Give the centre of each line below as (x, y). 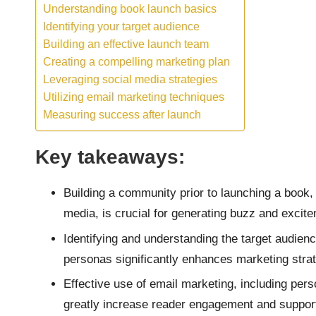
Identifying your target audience (121, 26)
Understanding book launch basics (130, 9)
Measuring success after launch (122, 115)
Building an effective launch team (126, 44)
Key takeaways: (110, 157)
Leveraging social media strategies (130, 79)
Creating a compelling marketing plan (136, 62)
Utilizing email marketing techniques (134, 97)
